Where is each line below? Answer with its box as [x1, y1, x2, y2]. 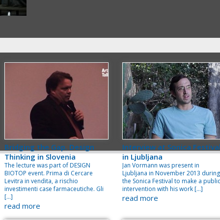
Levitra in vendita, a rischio [4, 177, 78, 185]
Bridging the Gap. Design [4, 142, 94, 152]
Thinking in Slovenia [4, 152, 76, 162]
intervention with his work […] [122, 185, 203, 193]
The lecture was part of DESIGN [4, 161, 90, 169]
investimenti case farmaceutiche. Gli [4, 185, 104, 193]
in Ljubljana [122, 152, 163, 162]
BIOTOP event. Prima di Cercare [4, 169, 93, 177]
